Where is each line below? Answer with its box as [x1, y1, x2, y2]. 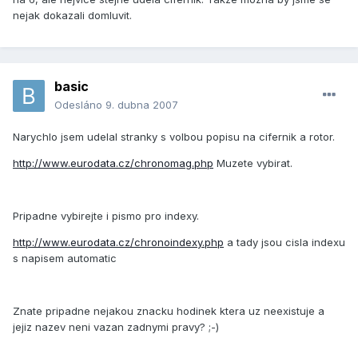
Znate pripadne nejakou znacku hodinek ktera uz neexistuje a [13, 304, 324, 318]
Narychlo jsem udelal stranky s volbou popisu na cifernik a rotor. [13, 130, 335, 144]
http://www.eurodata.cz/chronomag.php [13, 157, 213, 170]
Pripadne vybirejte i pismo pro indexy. [13, 209, 199, 223]
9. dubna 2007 [105, 98, 178, 112]
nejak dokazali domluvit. [13, 9, 132, 22]
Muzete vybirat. [213, 157, 292, 170]
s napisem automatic [13, 252, 117, 265]
